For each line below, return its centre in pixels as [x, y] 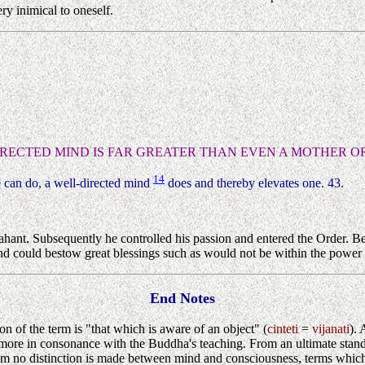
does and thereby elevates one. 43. [254, 183]
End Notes [182, 299]
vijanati [331, 329]
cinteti [283, 329]
